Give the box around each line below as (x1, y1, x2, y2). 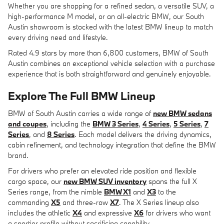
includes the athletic (8, 207, 72, 217)
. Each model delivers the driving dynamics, (74, 129, 211, 139)
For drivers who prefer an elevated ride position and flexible (8, 165, 196, 175)
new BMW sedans (153, 108, 212, 118)
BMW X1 (104, 186, 131, 196)
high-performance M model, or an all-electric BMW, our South (8, 11, 204, 21)
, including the (46, 118, 92, 128)
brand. (8, 150, 28, 160)
